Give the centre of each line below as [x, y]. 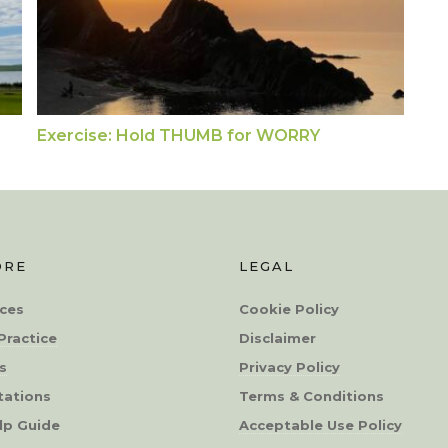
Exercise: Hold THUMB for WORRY [178, 135]
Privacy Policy [289, 366]
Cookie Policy [289, 308]
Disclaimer [277, 337]
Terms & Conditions [311, 395]
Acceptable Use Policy [320, 424]
